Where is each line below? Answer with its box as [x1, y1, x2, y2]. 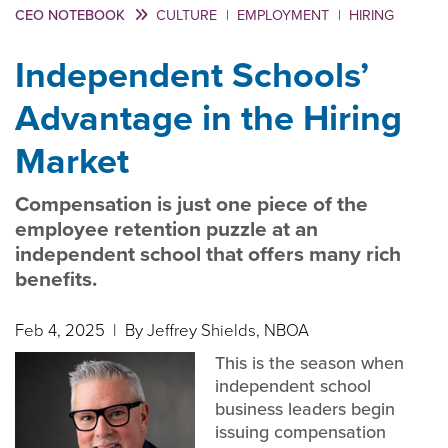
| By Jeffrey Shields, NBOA [109, 318, 309, 343]
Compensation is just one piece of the [15, 188, 368, 219]
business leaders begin [215, 396, 395, 422]
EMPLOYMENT [237, 4, 329, 26]
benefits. [15, 263, 97, 294]
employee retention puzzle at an [15, 213, 318, 244]
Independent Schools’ [15, 48, 369, 101]
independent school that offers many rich [15, 238, 401, 269]
